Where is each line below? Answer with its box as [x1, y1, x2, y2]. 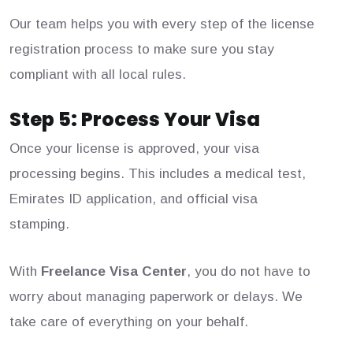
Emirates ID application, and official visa [9, 191, 258, 207]
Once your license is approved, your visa [9, 141, 259, 157]
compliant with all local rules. [9, 67, 186, 83]
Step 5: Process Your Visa [9, 106, 260, 133]
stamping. [9, 217, 69, 232]
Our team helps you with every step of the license [9, 17, 314, 32]
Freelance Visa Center [41, 264, 187, 280]
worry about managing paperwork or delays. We [9, 289, 303, 305]
